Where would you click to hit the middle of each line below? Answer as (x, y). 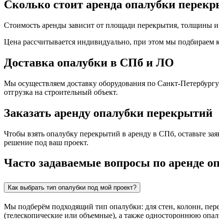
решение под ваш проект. (46, 142)
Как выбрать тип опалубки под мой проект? (72, 188)
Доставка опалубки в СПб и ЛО (89, 62)
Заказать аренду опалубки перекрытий (108, 113)
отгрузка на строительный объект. (61, 92)
